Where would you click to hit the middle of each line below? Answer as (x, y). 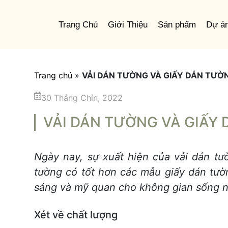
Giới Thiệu (128, 25)
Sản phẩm (177, 25)
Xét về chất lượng (76, 215)
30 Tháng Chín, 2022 (82, 98)
